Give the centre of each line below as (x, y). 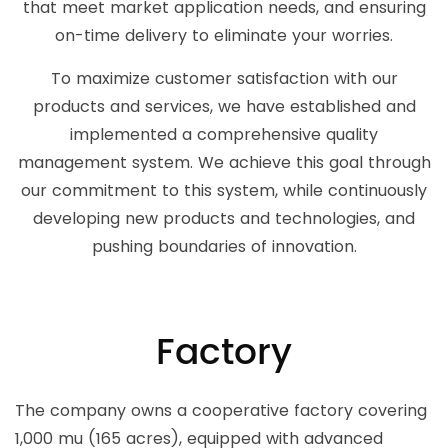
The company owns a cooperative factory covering (221, 411)
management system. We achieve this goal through (224, 163)
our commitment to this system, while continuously (224, 191)
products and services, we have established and (224, 107)
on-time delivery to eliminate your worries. (224, 36)
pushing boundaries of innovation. (224, 247)
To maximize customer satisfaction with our (224, 79)
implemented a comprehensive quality (224, 135)
